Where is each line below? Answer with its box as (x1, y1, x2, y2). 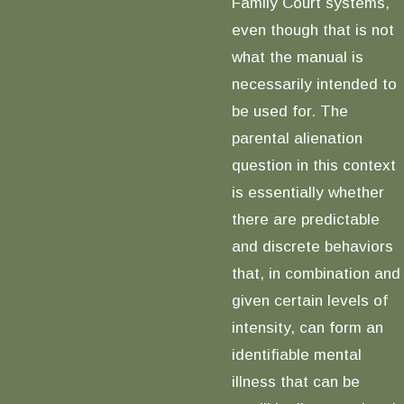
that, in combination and (231, 263, 400, 282)
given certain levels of (231, 290, 388, 309)
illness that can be (231, 372, 360, 390)
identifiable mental (231, 344, 362, 363)
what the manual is (231, 47, 363, 66)
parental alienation (231, 128, 363, 147)
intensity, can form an (231, 317, 383, 336)
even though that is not (231, 20, 394, 39)
